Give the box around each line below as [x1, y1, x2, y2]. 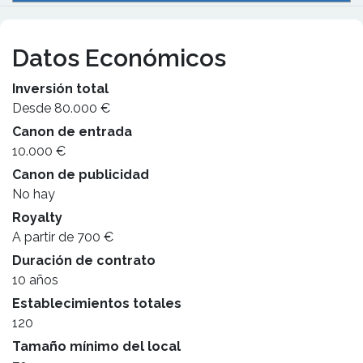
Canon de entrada [12, 124, 132, 139]
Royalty [12, 210, 62, 225]
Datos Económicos [12, 44, 226, 72]
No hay [12, 186, 55, 202]
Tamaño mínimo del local [12, 339, 181, 354]
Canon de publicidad [12, 167, 149, 182]
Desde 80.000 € [12, 100, 110, 116]
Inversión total [12, 81, 109, 96]
